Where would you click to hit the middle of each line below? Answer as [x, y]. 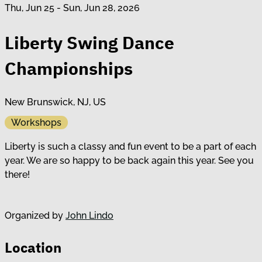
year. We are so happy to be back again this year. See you [129, 160]
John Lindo [89, 215]
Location [33, 248]
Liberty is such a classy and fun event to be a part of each [130, 146]
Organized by [35, 215]
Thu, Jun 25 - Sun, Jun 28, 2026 [72, 8]
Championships [69, 68]
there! [17, 174]
